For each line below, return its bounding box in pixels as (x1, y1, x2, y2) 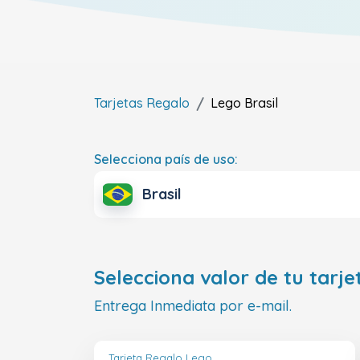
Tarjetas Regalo (94, 95, 190, 111)
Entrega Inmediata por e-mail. (94, 297, 292, 316)
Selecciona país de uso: (94, 151, 238, 167)
